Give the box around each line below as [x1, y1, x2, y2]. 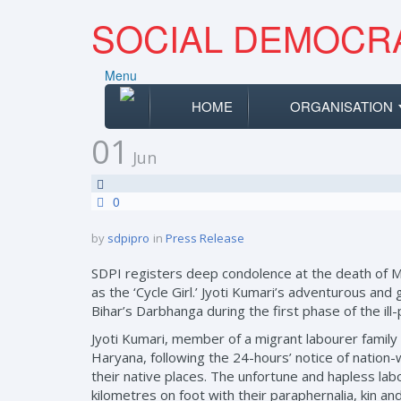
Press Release [166, 230, 244, 246]
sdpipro [107, 230, 149, 246]
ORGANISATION [290, 97, 393, 115]
